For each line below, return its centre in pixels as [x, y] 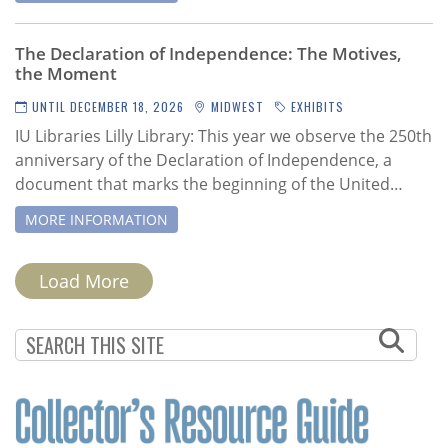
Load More [84, 280]
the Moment [66, 73]
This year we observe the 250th [315, 135]
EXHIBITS [315, 106]
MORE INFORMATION [96, 219]
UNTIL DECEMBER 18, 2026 [106, 106]
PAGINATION [62, 269]
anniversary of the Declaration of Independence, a [203, 159]
